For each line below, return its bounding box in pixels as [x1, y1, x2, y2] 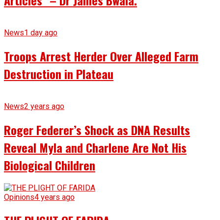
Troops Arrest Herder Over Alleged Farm [4, 47, 198, 65]
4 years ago [34, 192, 75, 202]
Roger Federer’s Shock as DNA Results [4, 120, 190, 138]
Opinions [4, 192, 34, 202]
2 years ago [24, 101, 64, 111]
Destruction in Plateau [4, 64, 113, 82]
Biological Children [4, 156, 95, 174]
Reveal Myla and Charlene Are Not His [4, 138, 187, 156]
